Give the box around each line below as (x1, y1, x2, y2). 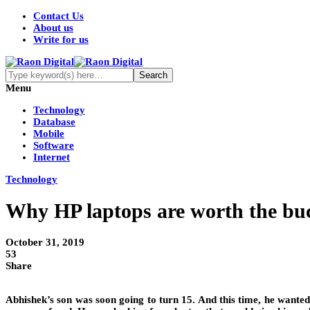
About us (33, 22, 73, 33)
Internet (33, 152, 70, 163)
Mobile (33, 128, 64, 139)
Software (33, 140, 74, 151)
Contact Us (33, 10, 84, 21)
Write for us (33, 34, 89, 45)
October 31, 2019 (6, 237, 84, 248)
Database (33, 116, 75, 127)
